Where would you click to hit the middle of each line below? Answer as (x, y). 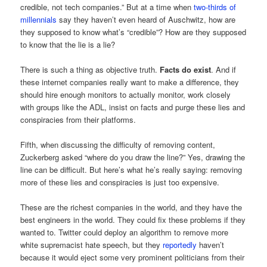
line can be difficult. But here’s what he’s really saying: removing (131, 170)
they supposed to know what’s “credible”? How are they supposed (133, 32)
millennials (39, 19)
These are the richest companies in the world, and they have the (131, 207)
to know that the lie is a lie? (68, 44)
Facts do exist (186, 70)
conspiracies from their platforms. (78, 120)
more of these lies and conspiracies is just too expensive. (120, 182)
